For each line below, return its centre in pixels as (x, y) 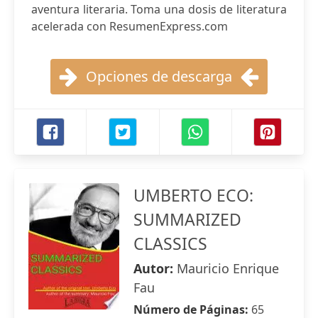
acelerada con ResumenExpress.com (130, 26)
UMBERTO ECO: (193, 195)
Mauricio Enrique (228, 268)
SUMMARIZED (187, 219)
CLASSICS (170, 243)
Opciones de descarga (159, 76)
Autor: (155, 268)
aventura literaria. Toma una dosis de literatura (159, 9)
